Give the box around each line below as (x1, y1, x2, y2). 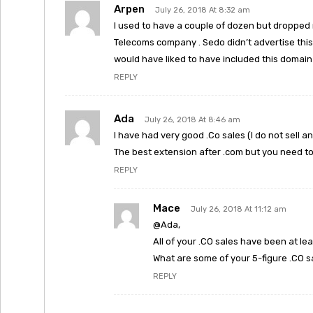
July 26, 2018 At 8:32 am (155, 6, 250, 15)
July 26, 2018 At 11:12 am (191, 205, 286, 214)
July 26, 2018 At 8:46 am (145, 115, 240, 124)
